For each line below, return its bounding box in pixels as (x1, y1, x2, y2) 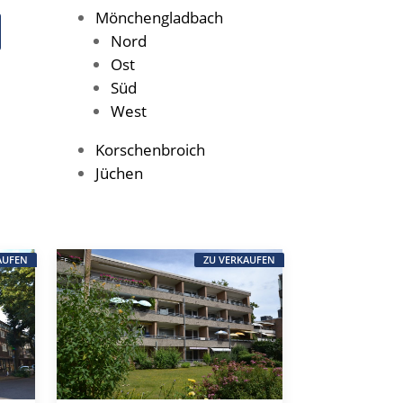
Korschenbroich (95, 139, 206, 161)
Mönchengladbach (95, 7, 224, 29)
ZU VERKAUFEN (202, 253, 275, 267)
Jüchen (95, 163, 144, 184)
